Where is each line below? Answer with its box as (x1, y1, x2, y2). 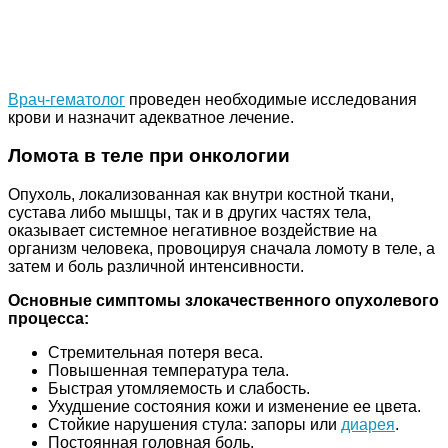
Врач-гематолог (8, 90, 125, 108)
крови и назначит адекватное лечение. (8, 108, 294, 126)
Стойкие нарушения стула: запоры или (48, 416, 341, 433)
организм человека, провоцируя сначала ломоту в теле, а (8, 240, 435, 257)
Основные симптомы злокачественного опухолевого (8, 292, 439, 309)
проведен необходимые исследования (125, 90, 417, 108)
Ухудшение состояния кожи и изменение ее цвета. (48, 398, 421, 415)
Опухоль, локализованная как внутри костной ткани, (8, 186, 394, 203)
